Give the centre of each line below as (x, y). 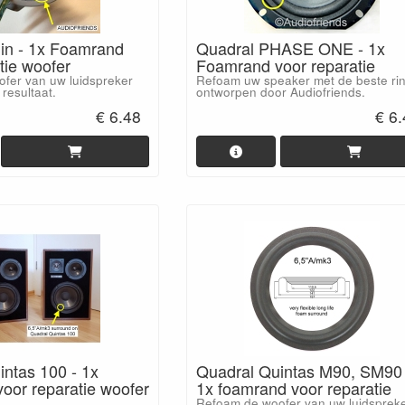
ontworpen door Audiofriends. (280, 91)
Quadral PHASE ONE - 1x (290, 47)
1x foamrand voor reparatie (293, 388)
